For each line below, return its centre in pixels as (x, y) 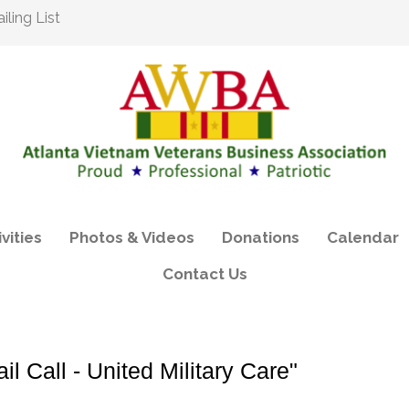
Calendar (362, 237)
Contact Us (204, 274)
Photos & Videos (131, 237)
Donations (260, 237)
